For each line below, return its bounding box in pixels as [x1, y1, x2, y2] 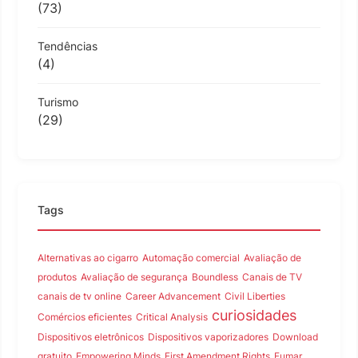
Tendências [38, 38, 97, 53]
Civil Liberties [225, 289, 285, 302]
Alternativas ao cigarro [38, 251, 138, 264]
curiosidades [212, 306, 296, 324]
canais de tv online [38, 289, 121, 302]
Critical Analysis [136, 310, 208, 323]
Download [272, 330, 318, 343]
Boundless [192, 270, 238, 283]
